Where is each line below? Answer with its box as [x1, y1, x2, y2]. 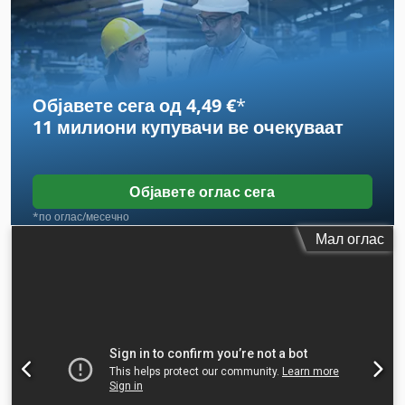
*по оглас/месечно [33, 209, 129, 225]
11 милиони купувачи [33, 115, 223, 140]
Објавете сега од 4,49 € [33, 93, 236, 118]
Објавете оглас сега [129, 182, 276, 202]
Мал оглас [316, 229, 384, 250]
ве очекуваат [223, 115, 344, 140]
